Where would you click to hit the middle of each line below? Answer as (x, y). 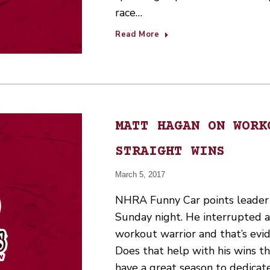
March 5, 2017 (140, 174)
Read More (137, 35)
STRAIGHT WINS (170, 152)
